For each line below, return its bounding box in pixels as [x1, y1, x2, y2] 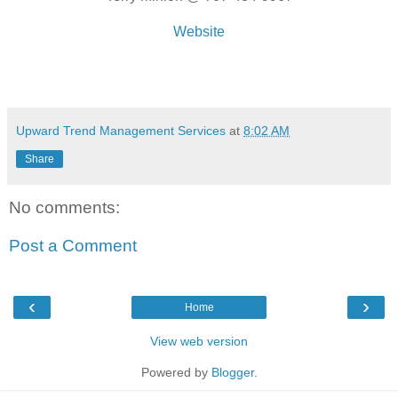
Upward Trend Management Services [16, 123, 226, 139]
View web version [150, 333, 248, 348]
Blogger [211, 364, 254, 379]
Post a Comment [9, 236, 137, 256]
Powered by [140, 364, 211, 379]
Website [173, 23, 225, 39]
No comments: [9, 197, 120, 217]
